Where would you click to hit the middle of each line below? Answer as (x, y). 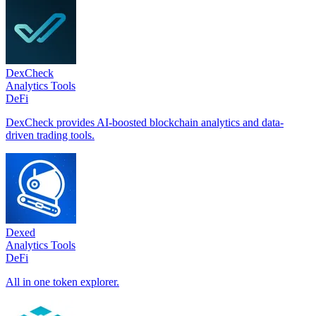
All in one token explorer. (62, 281)
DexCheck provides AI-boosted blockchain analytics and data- (145, 122)
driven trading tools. (50, 135)
